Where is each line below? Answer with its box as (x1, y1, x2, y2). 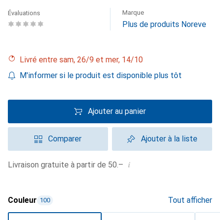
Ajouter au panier (88, 107, 146, 116)
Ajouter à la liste (140, 134, 197, 143)
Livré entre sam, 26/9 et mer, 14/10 (24, 55, 143, 64)
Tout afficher (168, 195, 212, 205)
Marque (122, 9, 144, 16)
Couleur (8, 195, 37, 205)
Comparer (48, 134, 82, 143)
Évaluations (8, 9, 40, 17)
